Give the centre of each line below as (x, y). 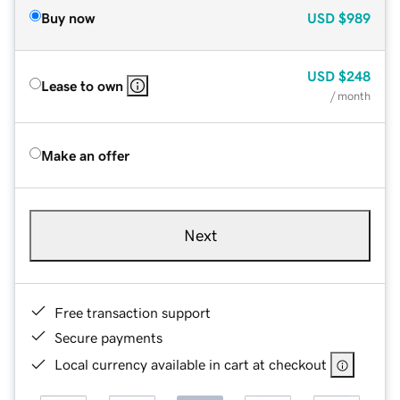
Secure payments (108, 337)
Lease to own (82, 85)
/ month (350, 96)
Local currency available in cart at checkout (191, 364)
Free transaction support (133, 312)
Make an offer (85, 155)
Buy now (68, 17)
